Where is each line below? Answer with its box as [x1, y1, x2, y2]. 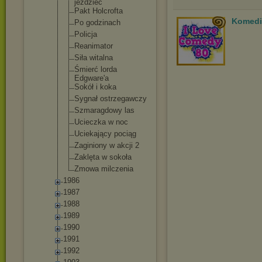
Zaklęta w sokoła [74, 153, 132, 161]
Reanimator [74, 42, 113, 50]
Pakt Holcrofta [74, 6, 123, 15]
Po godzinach [74, 18, 120, 27]
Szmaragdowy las [74, 106, 135, 115]
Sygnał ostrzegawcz [74, 94, 143, 103]
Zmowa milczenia [74, 164, 133, 173]
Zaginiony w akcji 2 [74, 141, 139, 150]
